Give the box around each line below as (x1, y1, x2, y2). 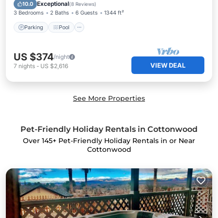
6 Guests (75, 9, 98, 16)
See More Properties (73, 94, 145, 103)
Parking (24, 23, 43, 31)
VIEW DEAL (150, 61, 185, 69)
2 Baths (50, 9, 69, 16)
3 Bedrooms (14, 9, 44, 16)
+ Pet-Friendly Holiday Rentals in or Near (53, 136, 195, 145)
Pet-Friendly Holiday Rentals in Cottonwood (20, 125, 198, 134)
